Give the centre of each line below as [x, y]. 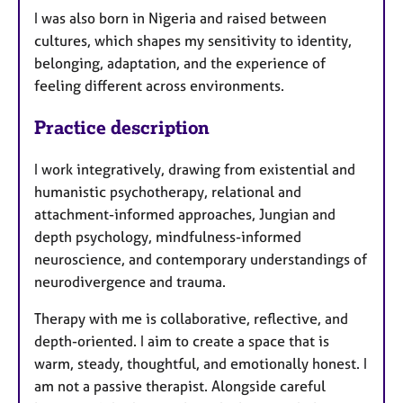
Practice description [122, 128]
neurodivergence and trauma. [130, 282]
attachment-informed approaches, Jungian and [185, 215]
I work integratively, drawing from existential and [195, 170]
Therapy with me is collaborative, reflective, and [191, 319]
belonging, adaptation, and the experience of [180, 63]
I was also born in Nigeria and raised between [180, 18]
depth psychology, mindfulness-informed [168, 237]
